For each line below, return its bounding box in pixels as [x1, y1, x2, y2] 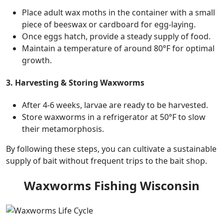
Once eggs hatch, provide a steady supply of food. [22, 30, 211, 42]
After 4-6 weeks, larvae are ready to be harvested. [22, 100, 208, 111]
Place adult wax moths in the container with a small [22, 6, 215, 18]
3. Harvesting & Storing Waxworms [6, 77, 144, 89]
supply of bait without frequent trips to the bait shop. [6, 155, 207, 167]
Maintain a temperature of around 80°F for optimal [22, 42, 215, 54]
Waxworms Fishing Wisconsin [23, 177, 200, 194]
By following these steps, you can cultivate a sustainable [6, 143, 217, 155]
